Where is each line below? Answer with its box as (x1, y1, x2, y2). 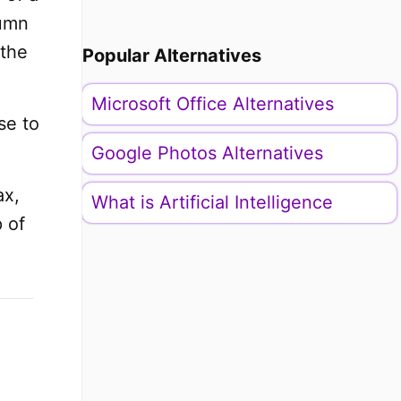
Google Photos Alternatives (90, 142, 323, 164)
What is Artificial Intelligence (90, 192, 333, 213)
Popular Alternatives (81, 45, 261, 66)
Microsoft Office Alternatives (90, 93, 334, 115)
